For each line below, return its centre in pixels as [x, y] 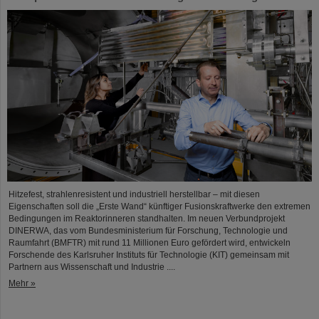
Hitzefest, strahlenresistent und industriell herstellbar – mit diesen [134, 194]
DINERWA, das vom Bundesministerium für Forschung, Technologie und [148, 230]
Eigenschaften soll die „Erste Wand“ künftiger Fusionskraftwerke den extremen [159, 206]
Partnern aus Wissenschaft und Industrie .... [92, 267]
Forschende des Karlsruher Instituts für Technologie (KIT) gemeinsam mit [149, 255]
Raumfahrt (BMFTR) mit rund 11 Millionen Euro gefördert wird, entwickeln [150, 242]
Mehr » [22, 283]
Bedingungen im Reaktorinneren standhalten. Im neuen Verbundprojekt [147, 218]
